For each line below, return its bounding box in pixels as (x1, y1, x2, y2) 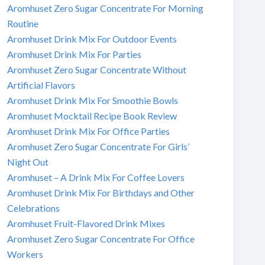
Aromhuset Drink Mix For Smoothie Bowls (7, 94, 178, 106)
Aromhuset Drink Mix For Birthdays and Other (7, 186, 195, 198)
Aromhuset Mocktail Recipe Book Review (7, 109, 177, 121)
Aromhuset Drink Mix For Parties (7, 48, 141, 60)
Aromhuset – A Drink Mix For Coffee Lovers (7, 171, 185, 183)
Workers (7, 248, 43, 260)
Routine (7, 17, 38, 29)
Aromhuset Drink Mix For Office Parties (7, 125, 170, 137)
